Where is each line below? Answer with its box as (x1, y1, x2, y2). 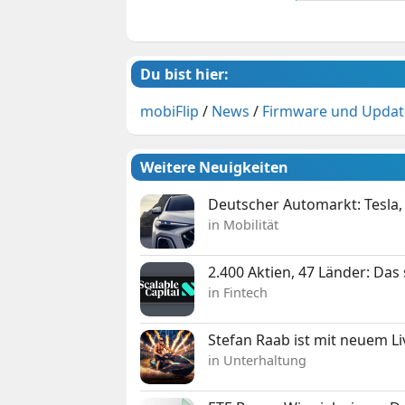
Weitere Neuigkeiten (140, 156, 289, 177)
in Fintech (208, 283, 268, 301)
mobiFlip (140, 100, 200, 121)
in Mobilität (208, 215, 279, 233)
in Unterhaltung (208, 351, 307, 369)
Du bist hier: (140, 63, 230, 84)
